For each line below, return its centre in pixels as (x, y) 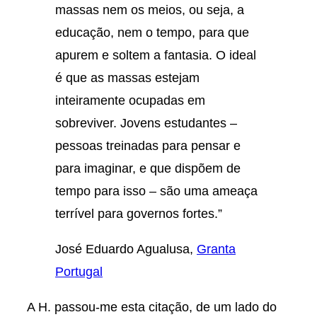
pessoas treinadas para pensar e (148, 145)
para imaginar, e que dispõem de (148, 168)
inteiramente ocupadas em (130, 100)
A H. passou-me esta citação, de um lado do (152, 307)
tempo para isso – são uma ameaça (156, 190)
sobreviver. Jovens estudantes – (146, 122)
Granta (216, 249)
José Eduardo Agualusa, (126, 249)
